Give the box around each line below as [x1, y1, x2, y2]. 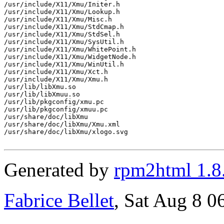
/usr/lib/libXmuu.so [4, 90, 80, 98]
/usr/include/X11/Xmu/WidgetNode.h [4, 52, 136, 60]
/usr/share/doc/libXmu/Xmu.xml [4, 120, 120, 128]
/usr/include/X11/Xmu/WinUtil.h [4, 60, 124, 68]
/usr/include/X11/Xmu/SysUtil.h [4, 37, 124, 45]
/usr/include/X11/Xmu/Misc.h [4, 15, 112, 23]
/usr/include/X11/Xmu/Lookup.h [4, 7, 120, 15]
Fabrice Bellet [4, 189, 114, 211]
